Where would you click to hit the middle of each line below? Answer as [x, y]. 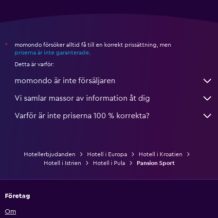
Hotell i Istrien [62, 163]
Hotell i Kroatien [161, 154]
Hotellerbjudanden [50, 154]
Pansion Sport [155, 163]
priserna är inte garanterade [52, 52]
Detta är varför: [34, 64]
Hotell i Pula [109, 163]
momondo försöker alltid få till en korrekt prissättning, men [93, 45]
